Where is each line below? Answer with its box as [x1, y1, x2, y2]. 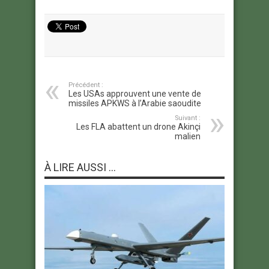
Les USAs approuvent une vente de [68, 88, 201, 98]
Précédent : [68, 80, 103, 89]
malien [175, 131, 201, 141]
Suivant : [175, 113, 201, 122]
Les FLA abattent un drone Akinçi [76, 121, 201, 131]
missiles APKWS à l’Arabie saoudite [68, 98, 201, 108]
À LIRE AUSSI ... [44, 160, 116, 174]
